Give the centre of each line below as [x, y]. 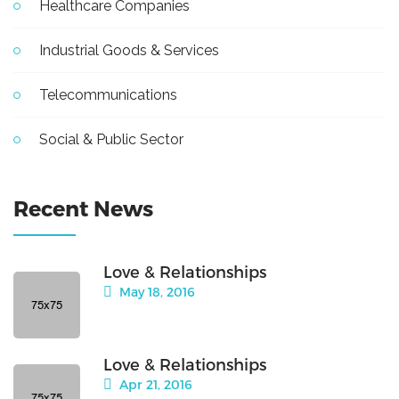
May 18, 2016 [155, 292]
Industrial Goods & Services [129, 51]
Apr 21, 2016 [154, 385]
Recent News [83, 208]
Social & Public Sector [111, 140]
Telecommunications [108, 95]
